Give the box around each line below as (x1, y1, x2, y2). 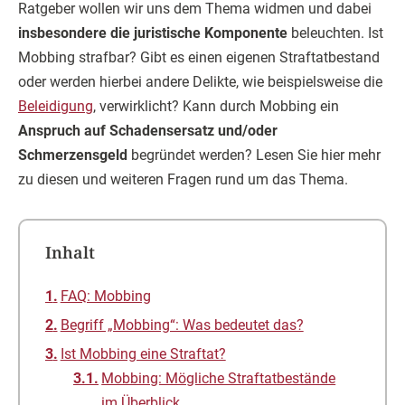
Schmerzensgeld (18, 146, 127, 164)
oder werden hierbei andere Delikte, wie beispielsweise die (18, 73, 382, 90)
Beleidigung (18, 98, 93, 115)
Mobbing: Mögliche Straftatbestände (101, 370, 336, 387)
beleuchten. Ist (287, 24, 383, 42)
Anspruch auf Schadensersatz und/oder (18, 122, 278, 139)
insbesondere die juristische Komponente (18, 24, 287, 42)
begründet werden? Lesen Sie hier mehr (127, 146, 381, 164)
